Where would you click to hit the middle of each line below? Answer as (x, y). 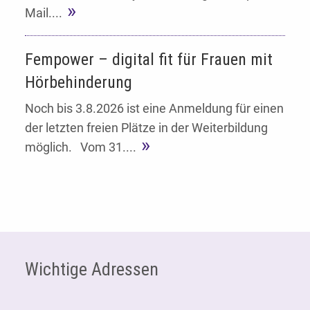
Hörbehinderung (79, 82)
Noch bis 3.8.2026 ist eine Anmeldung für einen (154, 108)
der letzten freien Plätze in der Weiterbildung (146, 127)
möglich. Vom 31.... (81, 147)
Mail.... (44, 12)
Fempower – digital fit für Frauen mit (149, 59)
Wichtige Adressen (92, 269)
